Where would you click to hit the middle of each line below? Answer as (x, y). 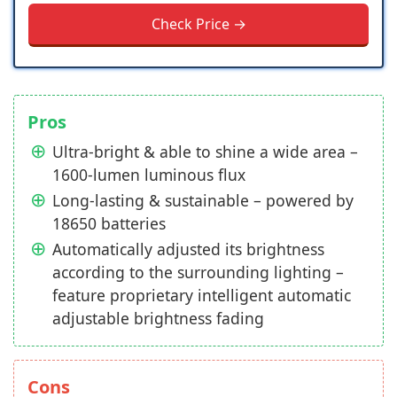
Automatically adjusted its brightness (188, 249)
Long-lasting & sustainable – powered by (203, 200)
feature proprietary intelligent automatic (202, 295)
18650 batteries (109, 223)
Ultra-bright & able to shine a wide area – (205, 152)
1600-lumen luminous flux (149, 175)
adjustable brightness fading (158, 318)
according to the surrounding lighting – (198, 272)
